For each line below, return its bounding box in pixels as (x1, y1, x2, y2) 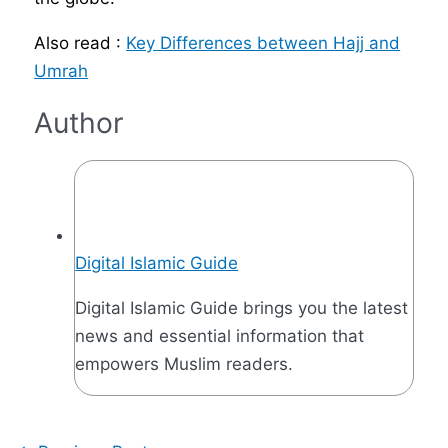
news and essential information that (75, 325, 365, 346)
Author (34, 105, 125, 140)
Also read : (34, 33, 127, 54)
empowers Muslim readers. (75, 353, 294, 374)
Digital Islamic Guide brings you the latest (75, 297, 409, 318)
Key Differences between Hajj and (126, 33, 401, 54)
